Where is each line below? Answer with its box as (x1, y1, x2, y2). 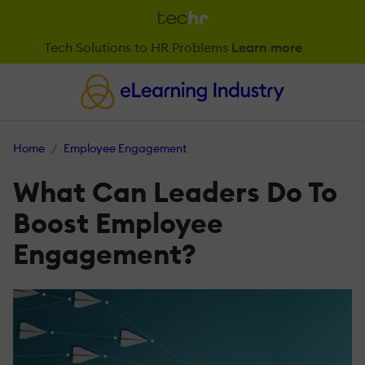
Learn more (231, 39, 306, 56)
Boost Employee (13, 204, 223, 240)
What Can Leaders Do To (13, 174, 337, 209)
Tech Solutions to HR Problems (43, 39, 228, 56)
